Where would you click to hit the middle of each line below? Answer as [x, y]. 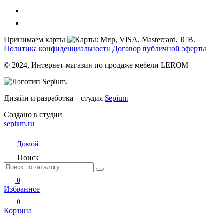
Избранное [22, 189]
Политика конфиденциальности [57, 48]
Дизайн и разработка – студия [54, 98]
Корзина [18, 210]
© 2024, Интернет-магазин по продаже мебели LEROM [96, 65]
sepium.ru [19, 123]
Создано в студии [33, 114]
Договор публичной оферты [159, 48]
